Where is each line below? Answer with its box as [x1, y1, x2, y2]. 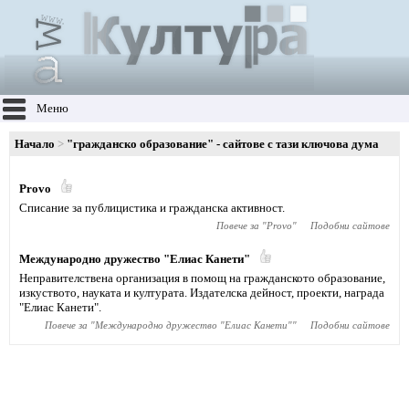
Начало [15, 137, 55, 151]
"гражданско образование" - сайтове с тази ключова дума [67, 137, 379, 151]
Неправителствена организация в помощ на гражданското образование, [19, 271, 385, 285]
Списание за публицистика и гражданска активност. [19, 201, 285, 215]
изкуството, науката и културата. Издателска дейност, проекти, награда [19, 286, 384, 299]
